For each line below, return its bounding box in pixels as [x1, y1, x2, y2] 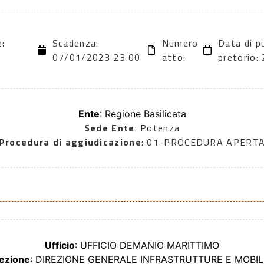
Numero [161, 36, 199, 51]
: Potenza [134, 121, 180, 136]
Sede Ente [84, 121, 135, 136]
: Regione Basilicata [99, 108, 186, 120]
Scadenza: [52, 36, 99, 51]
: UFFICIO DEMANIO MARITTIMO [75, 239, 219, 252]
